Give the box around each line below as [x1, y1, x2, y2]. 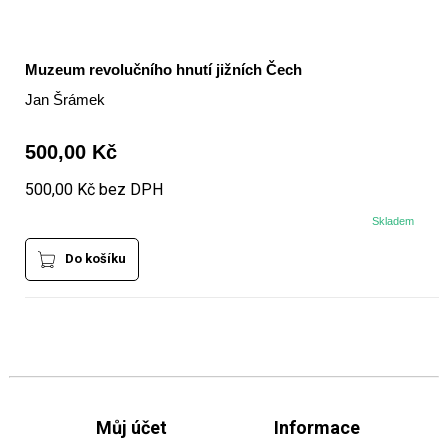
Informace [273, 417, 360, 439]
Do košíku [64, 251, 126, 267]
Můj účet [95, 417, 167, 439]
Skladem [372, 215, 415, 228]
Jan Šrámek [24, 91, 105, 109]
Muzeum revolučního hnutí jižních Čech [24, 61, 302, 79]
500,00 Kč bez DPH [24, 180, 163, 200]
